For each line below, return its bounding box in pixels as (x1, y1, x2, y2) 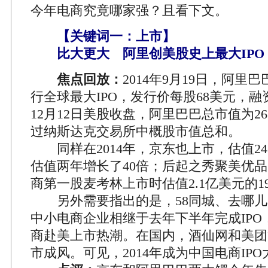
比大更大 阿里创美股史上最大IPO (31, 46, 264, 61)
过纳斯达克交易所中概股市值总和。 (31, 124, 241, 139)
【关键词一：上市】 (57, 29, 175, 44)
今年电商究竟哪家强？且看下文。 (31, 3, 228, 18)
